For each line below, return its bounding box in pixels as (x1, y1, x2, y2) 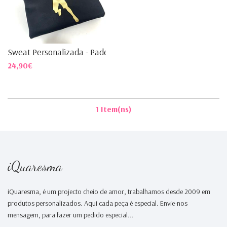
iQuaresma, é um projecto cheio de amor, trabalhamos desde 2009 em (8, 186, 210, 196)
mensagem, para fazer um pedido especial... (8, 210, 134, 219)
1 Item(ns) (95, 103, 132, 114)
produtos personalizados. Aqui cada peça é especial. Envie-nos (8, 198, 187, 208)
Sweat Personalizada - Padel (8, 46, 110, 58)
